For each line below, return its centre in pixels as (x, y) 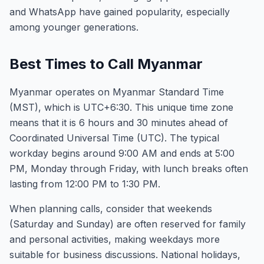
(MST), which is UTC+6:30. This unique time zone (121, 107)
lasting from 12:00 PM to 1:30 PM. (85, 184)
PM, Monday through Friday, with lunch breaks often (129, 169)
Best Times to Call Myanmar (106, 64)
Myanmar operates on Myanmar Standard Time (117, 92)
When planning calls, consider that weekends (111, 209)
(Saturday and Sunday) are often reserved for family (128, 224)
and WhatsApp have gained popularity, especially (120, 12)
